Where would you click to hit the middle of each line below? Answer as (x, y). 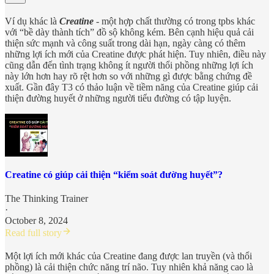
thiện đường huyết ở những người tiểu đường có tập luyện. (118, 98)
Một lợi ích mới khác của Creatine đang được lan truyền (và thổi (128, 256)
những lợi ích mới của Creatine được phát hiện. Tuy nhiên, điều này (135, 54)
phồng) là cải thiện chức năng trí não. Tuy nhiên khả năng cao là (129, 267)
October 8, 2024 (36, 221)
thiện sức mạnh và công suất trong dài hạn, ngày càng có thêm (125, 43)
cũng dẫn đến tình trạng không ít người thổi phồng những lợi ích (129, 65)
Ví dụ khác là (32, 21)
